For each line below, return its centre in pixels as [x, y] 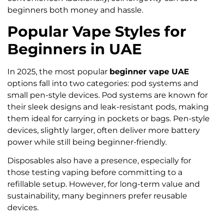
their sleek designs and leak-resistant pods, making [108, 107]
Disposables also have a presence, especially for [99, 161]
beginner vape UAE [149, 72]
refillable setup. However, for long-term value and [104, 184]
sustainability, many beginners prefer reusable [97, 196]
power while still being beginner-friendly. [87, 142]
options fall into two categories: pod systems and [103, 84]
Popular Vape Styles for [97, 32]
